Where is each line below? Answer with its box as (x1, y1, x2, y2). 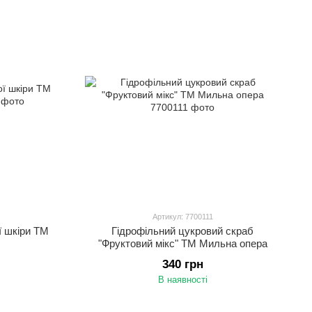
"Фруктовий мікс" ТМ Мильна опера (97, 237, 267, 249)
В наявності (157, 274, 208, 285)
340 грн (162, 258, 203, 271)
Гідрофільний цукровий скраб (111, 225, 253, 237)
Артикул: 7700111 (152, 212, 213, 221)
